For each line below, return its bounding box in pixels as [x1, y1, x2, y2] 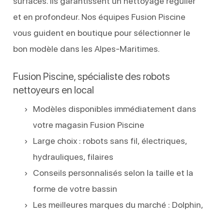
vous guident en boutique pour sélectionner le [13, 27, 190, 38]
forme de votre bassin [32, 183, 117, 194]
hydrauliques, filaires [32, 151, 113, 162]
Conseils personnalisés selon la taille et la [32, 167, 193, 178]
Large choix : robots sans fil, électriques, [32, 135, 187, 146]
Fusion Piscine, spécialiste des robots [13, 70, 170, 82]
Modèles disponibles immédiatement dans [32, 103, 196, 114]
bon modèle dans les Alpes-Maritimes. [13, 43, 160, 54]
